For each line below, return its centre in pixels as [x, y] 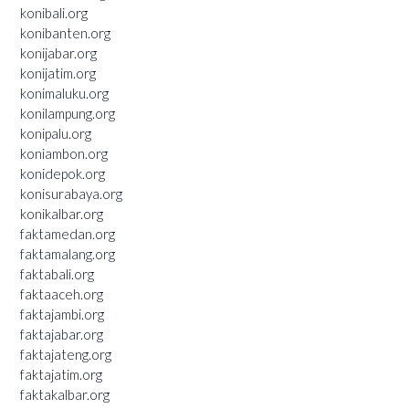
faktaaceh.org [62, 294]
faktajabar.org [62, 334]
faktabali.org [57, 273]
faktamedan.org [68, 233]
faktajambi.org [62, 314]
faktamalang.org [68, 253]
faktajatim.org [61, 374]
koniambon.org [64, 153]
